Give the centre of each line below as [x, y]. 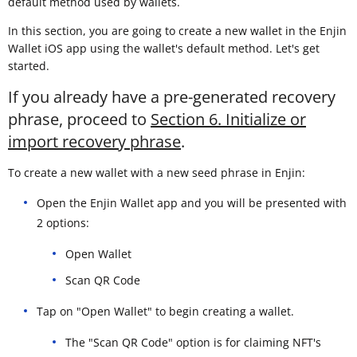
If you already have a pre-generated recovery [172, 96]
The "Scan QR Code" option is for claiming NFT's [193, 342]
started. [29, 65]
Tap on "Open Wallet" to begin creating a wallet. [165, 311]
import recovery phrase [94, 141]
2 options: [63, 222]
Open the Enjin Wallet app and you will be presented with [192, 202]
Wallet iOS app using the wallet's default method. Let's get [164, 48]
